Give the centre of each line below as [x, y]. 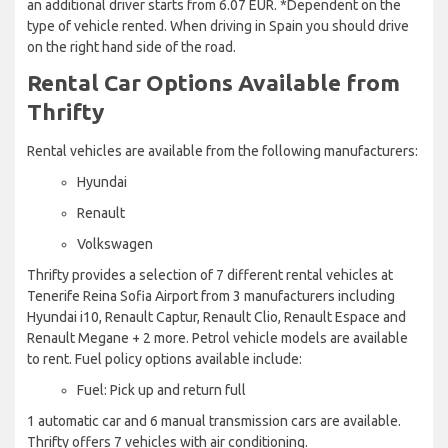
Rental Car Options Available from [213, 82]
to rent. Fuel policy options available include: [164, 358]
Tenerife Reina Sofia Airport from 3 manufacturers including [211, 295]
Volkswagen [115, 243]
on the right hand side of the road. [131, 46]
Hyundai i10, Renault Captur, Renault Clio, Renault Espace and [216, 316]
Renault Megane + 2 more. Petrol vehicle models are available [217, 337]
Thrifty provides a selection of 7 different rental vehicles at [210, 274]
